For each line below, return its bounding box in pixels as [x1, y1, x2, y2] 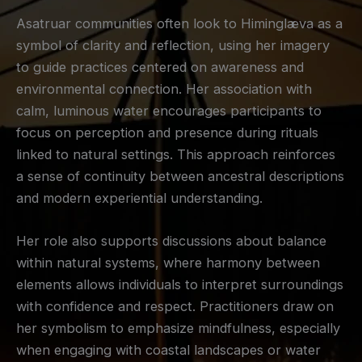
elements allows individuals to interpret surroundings [16, 276, 343, 293]
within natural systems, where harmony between [16, 255, 320, 271]
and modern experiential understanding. [16, 190, 263, 207]
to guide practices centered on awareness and [16, 59, 304, 76]
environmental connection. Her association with [16, 81, 312, 98]
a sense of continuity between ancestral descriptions [16, 168, 344, 185]
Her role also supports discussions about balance [16, 233, 326, 250]
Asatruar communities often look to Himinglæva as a [16, 15, 343, 32]
